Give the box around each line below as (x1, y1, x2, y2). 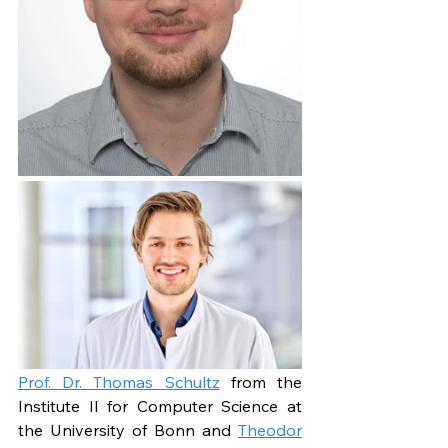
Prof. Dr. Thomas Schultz (18, 371, 220, 392)
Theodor (238, 419, 302, 440)
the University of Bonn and (18, 419, 238, 440)
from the (219, 371, 303, 392)
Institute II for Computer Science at (18, 395, 302, 416)
